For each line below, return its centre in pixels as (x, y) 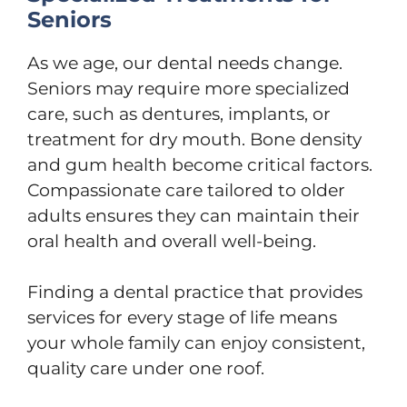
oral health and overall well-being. (172, 241)
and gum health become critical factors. (200, 164)
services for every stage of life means (182, 318)
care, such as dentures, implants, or (179, 114)
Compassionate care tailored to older (186, 190)
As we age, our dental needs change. (185, 63)
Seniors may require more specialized (189, 88)
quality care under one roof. (146, 368)
